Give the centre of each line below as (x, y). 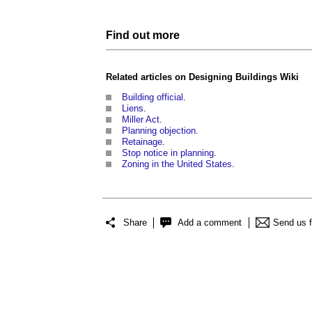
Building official (153, 97)
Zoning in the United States (177, 164)
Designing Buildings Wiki (244, 77)
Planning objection (159, 131)
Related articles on (147, 77)
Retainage (142, 142)
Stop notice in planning (168, 153)
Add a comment (210, 222)
